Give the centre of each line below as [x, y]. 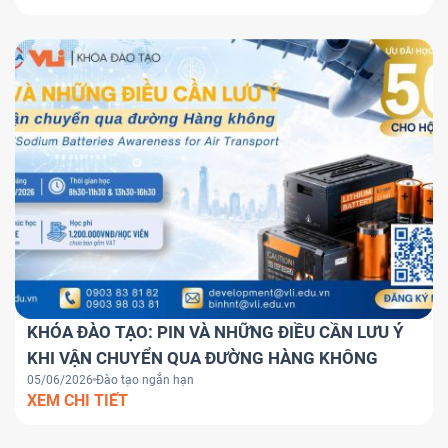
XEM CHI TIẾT [77, 400]
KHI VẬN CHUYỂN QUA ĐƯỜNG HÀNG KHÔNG [202, 357]
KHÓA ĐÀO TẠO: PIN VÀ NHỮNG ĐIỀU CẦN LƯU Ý [215, 331]
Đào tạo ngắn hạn [145, 379]
